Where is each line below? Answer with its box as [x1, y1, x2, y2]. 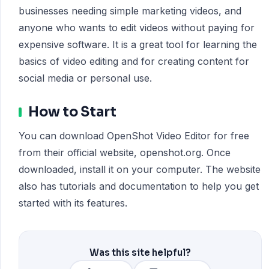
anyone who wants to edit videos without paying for [19, 22, 255, 34]
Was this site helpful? [89, 247, 191, 258]
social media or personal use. [19, 72, 152, 84]
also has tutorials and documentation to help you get [19, 180, 259, 192]
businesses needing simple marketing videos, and [19, 5, 241, 17]
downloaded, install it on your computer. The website [19, 163, 261, 175]
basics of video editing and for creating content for [19, 55, 249, 67]
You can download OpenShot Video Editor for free [19, 130, 249, 142]
